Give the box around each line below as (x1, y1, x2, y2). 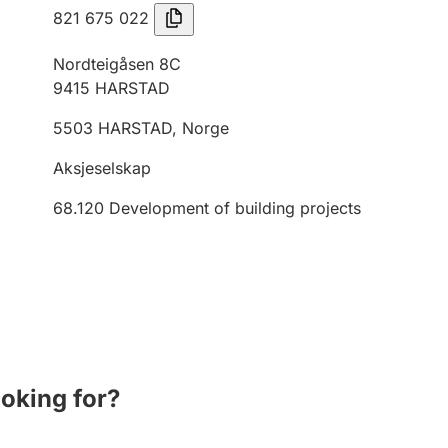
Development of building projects (109, 198, 361, 218)
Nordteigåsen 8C (53, 54, 181, 74)
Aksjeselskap (53, 158, 151, 178)
